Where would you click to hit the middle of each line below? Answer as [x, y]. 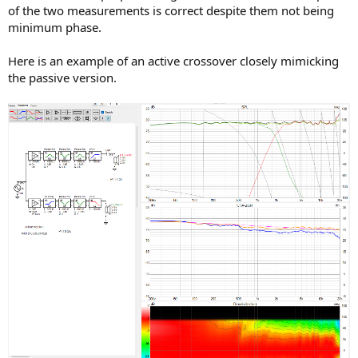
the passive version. [62, 78]
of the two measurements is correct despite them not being [171, 10]
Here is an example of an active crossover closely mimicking [173, 61]
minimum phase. [55, 27]
